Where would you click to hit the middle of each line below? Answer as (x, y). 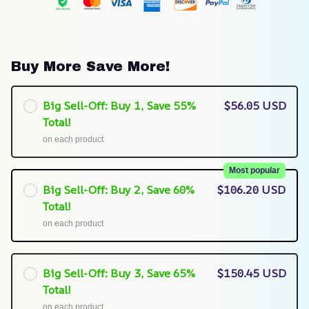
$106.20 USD (251, 189)
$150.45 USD (251, 273)
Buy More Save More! (90, 66)
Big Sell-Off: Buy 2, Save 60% (118, 189)
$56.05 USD (255, 106)
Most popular (255, 170)
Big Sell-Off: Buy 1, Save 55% (119, 106)
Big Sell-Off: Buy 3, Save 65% (118, 273)
